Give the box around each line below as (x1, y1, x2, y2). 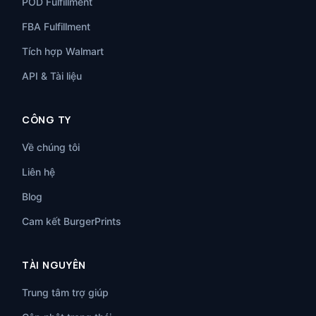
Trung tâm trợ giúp (22, 286, 109, 298)
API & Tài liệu (22, 69, 82, 82)
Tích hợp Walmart (22, 44, 104, 57)
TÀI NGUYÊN (22, 257, 86, 272)
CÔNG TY (22, 112, 71, 126)
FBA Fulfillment (22, 20, 90, 32)
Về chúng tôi (22, 140, 80, 153)
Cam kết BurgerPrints (22, 214, 121, 227)
